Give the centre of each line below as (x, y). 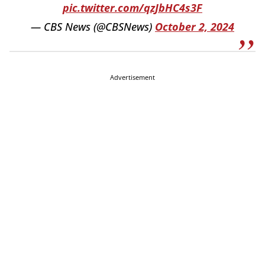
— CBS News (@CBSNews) (93, 27)
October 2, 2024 (195, 27)
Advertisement (132, 77)
